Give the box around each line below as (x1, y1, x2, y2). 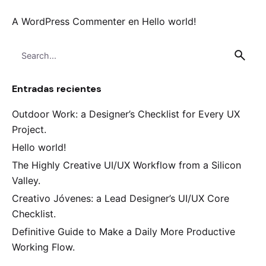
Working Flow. (12, 241, 75, 254)
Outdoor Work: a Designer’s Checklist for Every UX (12, 108, 240, 121)
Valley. (12, 175, 40, 187)
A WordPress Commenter (12, 15, 125, 28)
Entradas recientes (12, 83, 102, 96)
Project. (12, 123, 46, 136)
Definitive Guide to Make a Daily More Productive (12, 226, 235, 238)
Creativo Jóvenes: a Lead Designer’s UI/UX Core (12, 192, 229, 205)
